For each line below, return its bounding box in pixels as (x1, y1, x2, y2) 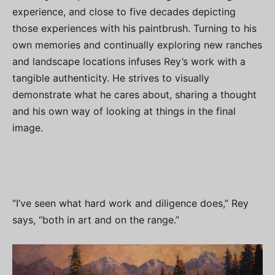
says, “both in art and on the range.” (12, 213, 179, 226)
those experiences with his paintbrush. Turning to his (12, 21, 257, 34)
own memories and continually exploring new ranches (12, 38, 262, 51)
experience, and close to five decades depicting (12, 5, 236, 18)
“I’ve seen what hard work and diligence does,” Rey (12, 196, 249, 209)
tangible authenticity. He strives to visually (12, 71, 209, 84)
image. (12, 121, 43, 134)
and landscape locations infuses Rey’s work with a (12, 55, 246, 68)
